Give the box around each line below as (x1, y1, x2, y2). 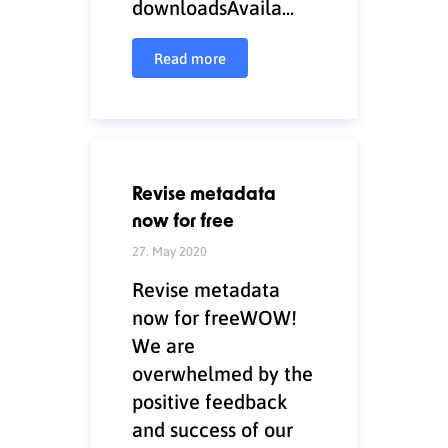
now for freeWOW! (132, 304, 298, 330)
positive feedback (132, 388, 288, 414)
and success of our (132, 416, 294, 442)
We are (132, 332, 196, 358)
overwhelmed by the (132, 360, 314, 386)
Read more (154, 48, 227, 68)
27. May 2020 (132, 242, 208, 259)
